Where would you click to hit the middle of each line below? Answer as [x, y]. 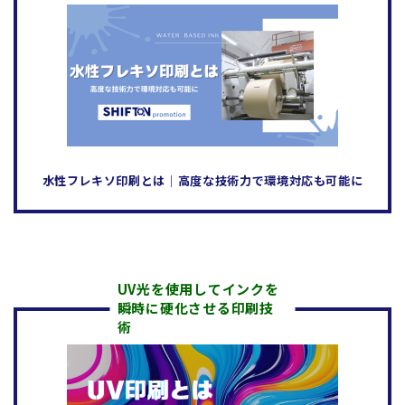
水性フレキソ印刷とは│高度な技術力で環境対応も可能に [202, 180]
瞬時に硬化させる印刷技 [195, 307]
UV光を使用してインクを [198, 288]
